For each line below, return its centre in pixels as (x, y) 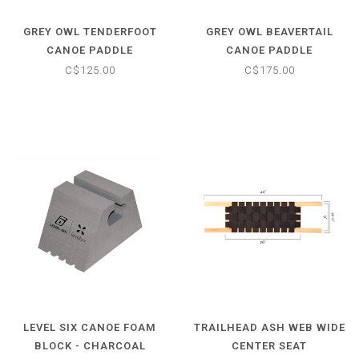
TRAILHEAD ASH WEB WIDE (269, 328)
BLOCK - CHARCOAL (90, 346)
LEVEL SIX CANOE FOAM (90, 328)
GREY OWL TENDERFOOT (90, 31)
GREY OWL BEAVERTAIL (269, 31)
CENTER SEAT (269, 346)
